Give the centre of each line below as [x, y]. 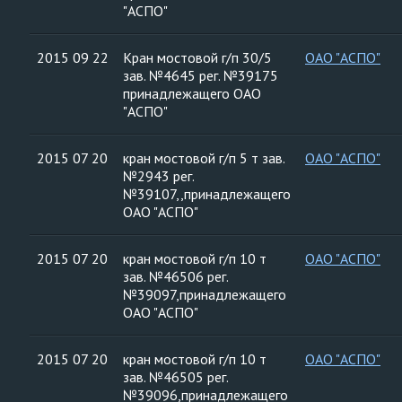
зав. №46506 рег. [176, 276]
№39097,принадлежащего [205, 294]
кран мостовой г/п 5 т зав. [204, 158]
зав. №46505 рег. [176, 377]
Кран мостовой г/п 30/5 [197, 57]
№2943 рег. [159, 176]
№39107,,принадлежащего [207, 194]
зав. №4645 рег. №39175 [201, 75]
